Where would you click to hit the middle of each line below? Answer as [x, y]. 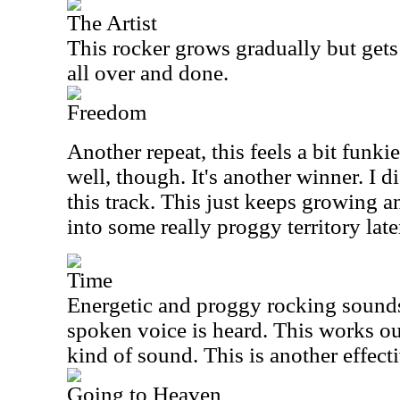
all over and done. [148, 73]
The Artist [112, 23]
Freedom [107, 112]
